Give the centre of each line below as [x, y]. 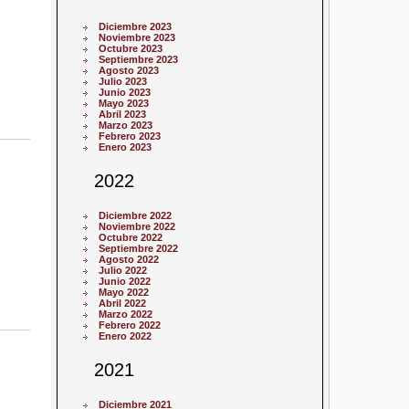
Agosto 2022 [129, 259]
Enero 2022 [126, 336]
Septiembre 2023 [139, 59]
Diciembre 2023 [136, 26]
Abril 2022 [123, 303]
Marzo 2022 [126, 314]
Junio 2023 [125, 92]
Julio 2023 [123, 81]
